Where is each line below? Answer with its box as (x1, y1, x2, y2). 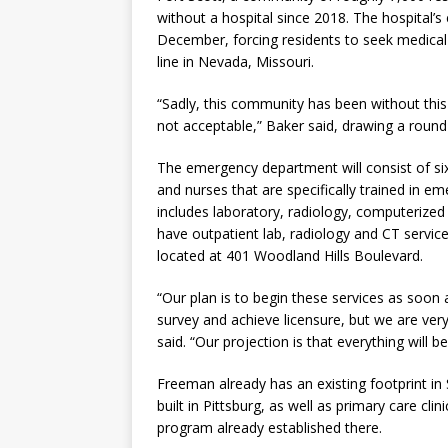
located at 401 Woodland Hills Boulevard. (157, 246, 423, 265)
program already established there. (157, 418, 382, 437)
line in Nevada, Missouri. (157, 52, 314, 71)
